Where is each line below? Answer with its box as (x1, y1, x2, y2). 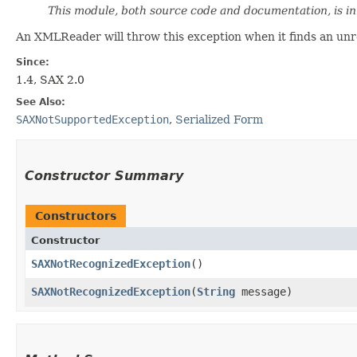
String (197, 284, 235, 298)
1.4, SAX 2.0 (16, 73, 84, 86)
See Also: (16, 96, 65, 108)
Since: (16, 56, 49, 68)
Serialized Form (175, 112, 263, 126)
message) (235, 284, 292, 298)
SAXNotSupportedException (16, 112, 169, 126)
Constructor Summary (25, 167, 183, 183)
